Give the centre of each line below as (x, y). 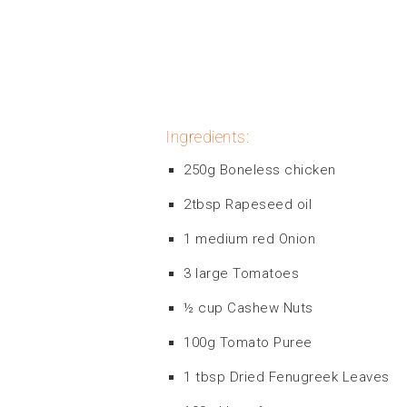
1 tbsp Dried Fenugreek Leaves (287, 377)
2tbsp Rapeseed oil (248, 204)
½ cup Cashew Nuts (248, 308)
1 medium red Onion (249, 238)
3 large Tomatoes (241, 273)
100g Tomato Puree (248, 342)
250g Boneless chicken (260, 169)
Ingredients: (207, 136)
